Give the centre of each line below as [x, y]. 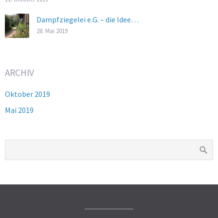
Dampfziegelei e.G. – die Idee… [88, 19]
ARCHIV [19, 73]
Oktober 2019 [27, 94]
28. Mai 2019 [52, 31]
